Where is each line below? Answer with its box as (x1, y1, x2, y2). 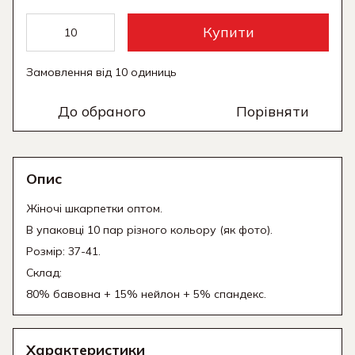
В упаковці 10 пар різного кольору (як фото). (26, 223, 273, 238)
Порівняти (235, 102, 309, 121)
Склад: (26, 265, 62, 281)
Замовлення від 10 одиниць (26, 65, 177, 80)
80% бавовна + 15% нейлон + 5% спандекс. (26, 287, 266, 302)
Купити (202, 23, 254, 42)
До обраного (58, 102, 146, 121)
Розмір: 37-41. (26, 244, 101, 259)
